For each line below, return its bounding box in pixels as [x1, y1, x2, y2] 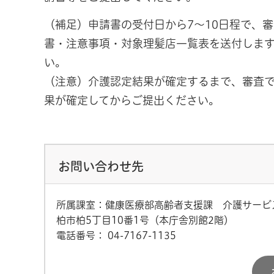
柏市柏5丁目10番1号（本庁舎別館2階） [56, 215, 234, 225]
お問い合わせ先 [58, 160, 144, 172]
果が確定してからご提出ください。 [44, 95, 220, 106]
